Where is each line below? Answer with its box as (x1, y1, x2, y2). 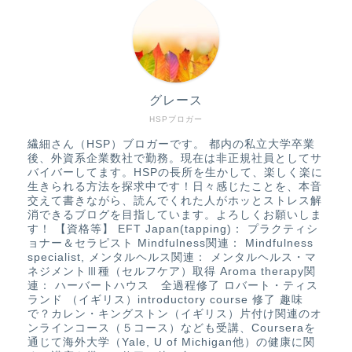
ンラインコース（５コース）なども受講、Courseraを (27, 322, 316, 335)
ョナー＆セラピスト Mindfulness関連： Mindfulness (27, 237, 313, 250)
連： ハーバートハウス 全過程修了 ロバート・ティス (27, 280, 318, 292)
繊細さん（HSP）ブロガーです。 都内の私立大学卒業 (27, 138, 315, 151)
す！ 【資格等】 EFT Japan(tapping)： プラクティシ (27, 223, 318, 236)
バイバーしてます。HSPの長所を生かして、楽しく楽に (27, 167, 323, 179)
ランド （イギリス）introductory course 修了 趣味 (27, 294, 303, 306)
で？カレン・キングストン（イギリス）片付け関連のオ (27, 308, 322, 321)
